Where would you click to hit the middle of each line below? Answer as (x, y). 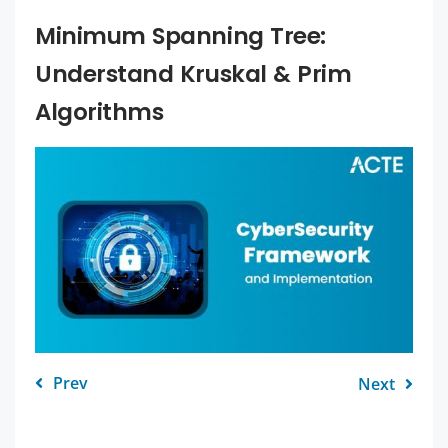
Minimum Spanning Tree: (180, 35)
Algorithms (99, 111)
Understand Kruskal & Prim (193, 73)
